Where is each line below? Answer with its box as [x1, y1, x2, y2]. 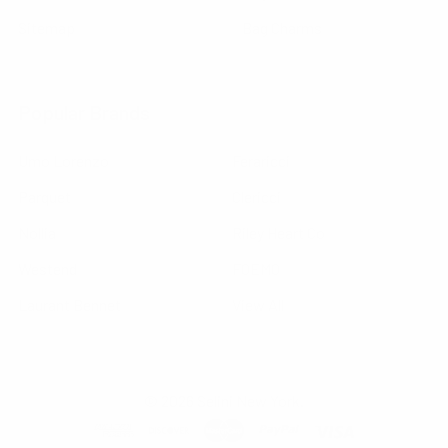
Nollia [18, 222, 56, 242]
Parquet [18, 186, 71, 206]
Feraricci [232, 150, 290, 170]
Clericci [232, 186, 281, 206]
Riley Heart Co [232, 222, 325, 242]
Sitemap [18, 17, 75, 37]
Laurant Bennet [18, 294, 121, 314]
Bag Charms [242, 17, 322, 37]
